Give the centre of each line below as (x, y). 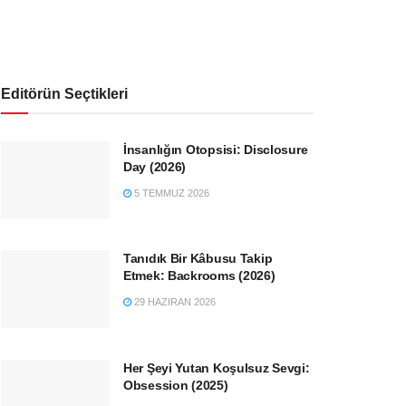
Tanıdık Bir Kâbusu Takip (198, 259)
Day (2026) (155, 166)
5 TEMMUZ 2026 (170, 193)
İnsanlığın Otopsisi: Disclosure (216, 149)
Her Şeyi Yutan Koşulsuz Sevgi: (217, 368)
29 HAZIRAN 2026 (174, 302)
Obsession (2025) (176, 386)
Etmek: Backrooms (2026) (199, 276)
